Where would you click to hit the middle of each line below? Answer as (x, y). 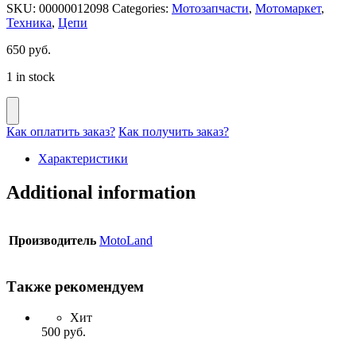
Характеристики (83, 158)
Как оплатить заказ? (61, 131)
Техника (29, 22)
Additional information (101, 192)
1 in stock (31, 76)
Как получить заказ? (174, 131)
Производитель (52, 241)
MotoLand (126, 241)
